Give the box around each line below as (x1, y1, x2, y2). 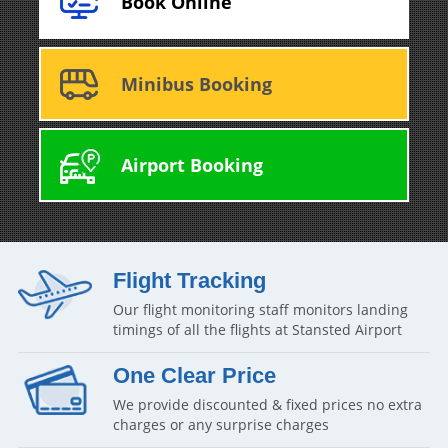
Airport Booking (120, 153, 263, 178)
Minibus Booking (120, 71, 272, 96)
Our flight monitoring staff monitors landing (112, 300, 408, 320)
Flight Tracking (112, 268, 266, 294)
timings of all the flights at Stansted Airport (112, 320, 402, 340)
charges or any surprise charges (112, 415, 329, 435)
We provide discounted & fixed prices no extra (112, 395, 422, 415)
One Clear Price (112, 363, 276, 389)
